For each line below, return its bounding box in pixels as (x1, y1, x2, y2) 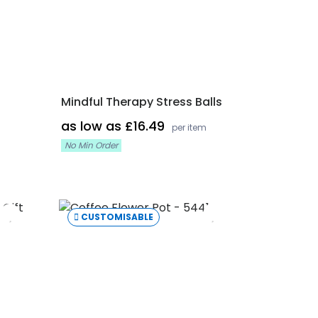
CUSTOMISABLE (81, 211, 154, 223)
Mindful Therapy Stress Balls (60, 94, 222, 110)
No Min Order (64, 139, 118, 151)
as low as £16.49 (60, 117, 168, 135)
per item (171, 121, 207, 133)
